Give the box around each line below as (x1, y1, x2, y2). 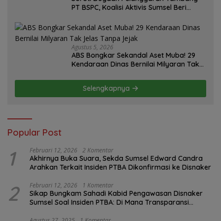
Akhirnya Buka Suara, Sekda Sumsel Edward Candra (30, 153, 203, 163)
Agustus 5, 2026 (72, 42, 113, 51)
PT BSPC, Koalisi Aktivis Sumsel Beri (72, 2, 186, 12)
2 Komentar (82, 146, 113, 154)
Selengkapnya (82, 83, 132, 93)
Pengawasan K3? (30, 206, 86, 216)
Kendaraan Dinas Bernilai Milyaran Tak (72, 59, 199, 69)
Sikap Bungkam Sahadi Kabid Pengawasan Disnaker (30, 188, 203, 198)
